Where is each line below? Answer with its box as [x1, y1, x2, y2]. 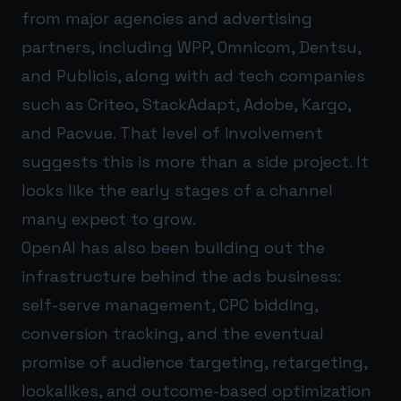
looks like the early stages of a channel [21, 180, 333, 201]
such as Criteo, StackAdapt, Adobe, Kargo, [21, 94, 351, 115]
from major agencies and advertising [21, 8, 312, 30]
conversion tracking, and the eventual [21, 323, 324, 345]
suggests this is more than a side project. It [21, 151, 369, 173]
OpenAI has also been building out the [21, 237, 325, 259]
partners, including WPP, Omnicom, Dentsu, [21, 37, 361, 58]
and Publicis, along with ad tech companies [21, 65, 365, 87]
